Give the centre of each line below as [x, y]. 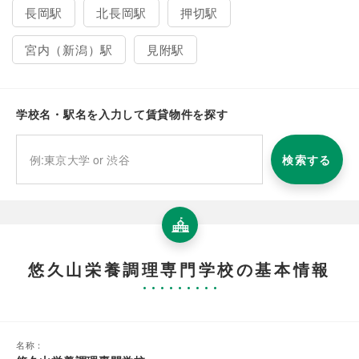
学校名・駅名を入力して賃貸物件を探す [122, 114]
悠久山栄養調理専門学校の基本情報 [179, 269]
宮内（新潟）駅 [69, 50]
